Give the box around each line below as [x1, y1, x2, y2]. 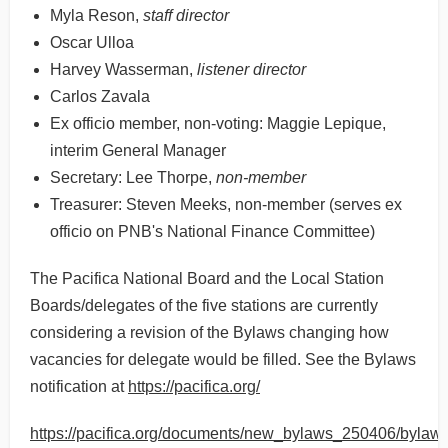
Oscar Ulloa [50, 34, 134, 51]
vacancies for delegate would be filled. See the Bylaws [30, 351, 416, 368]
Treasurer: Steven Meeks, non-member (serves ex [50, 196, 402, 213]
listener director [197, 61, 306, 78]
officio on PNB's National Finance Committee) [50, 223, 375, 240]
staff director [143, 7, 229, 24]
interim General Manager [50, 142, 226, 159]
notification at [30, 378, 128, 395]
